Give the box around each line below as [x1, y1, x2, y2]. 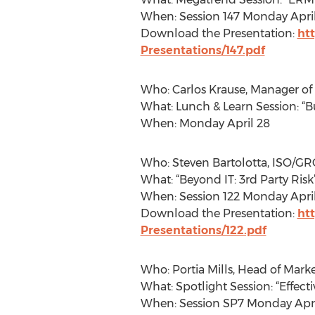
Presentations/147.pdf [140, 44, 265, 57]
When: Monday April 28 [140, 117, 270, 130]
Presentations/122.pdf [140, 224, 266, 237]
